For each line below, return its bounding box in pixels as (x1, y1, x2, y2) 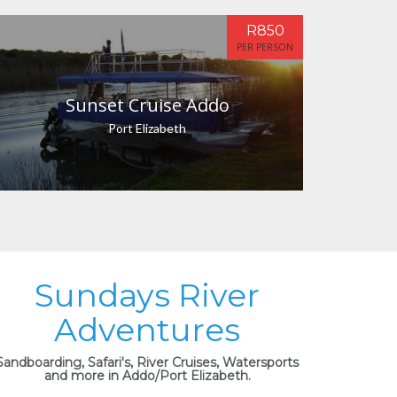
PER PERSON (237, 41, 293, 53)
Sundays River (35, 276, 260, 315)
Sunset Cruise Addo (65, 93, 230, 117)
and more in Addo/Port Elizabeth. (43, 368, 251, 384)
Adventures (54, 310, 240, 349)
